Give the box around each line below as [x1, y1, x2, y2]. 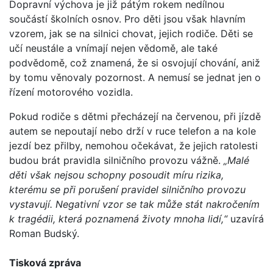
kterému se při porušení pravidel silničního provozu [9, 183, 246, 196]
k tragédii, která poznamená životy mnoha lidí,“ [9, 212, 227, 225]
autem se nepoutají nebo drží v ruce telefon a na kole [9, 124, 256, 137]
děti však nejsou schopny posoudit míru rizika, [9, 168, 224, 181]
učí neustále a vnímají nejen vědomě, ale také [9, 41, 218, 54]
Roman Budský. [9, 227, 79, 239]
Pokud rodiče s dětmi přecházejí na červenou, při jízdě [9, 110, 261, 122]
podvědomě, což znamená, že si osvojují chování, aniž [9, 56, 260, 69]
